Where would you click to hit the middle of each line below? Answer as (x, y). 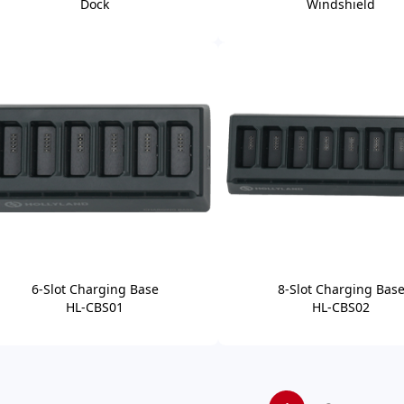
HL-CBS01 (95, 308)
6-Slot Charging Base (95, 289)
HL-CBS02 (341, 308)
